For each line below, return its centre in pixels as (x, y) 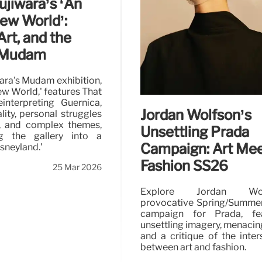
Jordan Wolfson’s (196, 115)
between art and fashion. (193, 247)
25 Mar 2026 (77, 168)
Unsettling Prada (195, 132)
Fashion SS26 (184, 166)
